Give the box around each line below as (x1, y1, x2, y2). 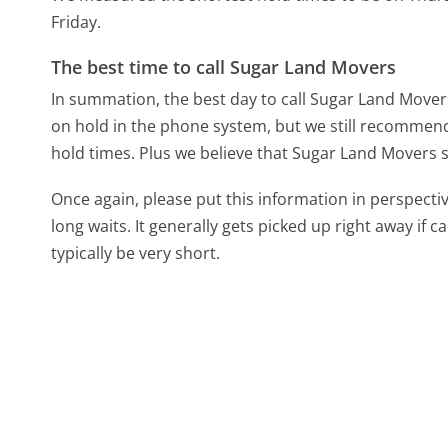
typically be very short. (51, 242, 221, 265)
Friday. (51, 11, 102, 34)
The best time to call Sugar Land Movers (51, 55, 397, 80)
